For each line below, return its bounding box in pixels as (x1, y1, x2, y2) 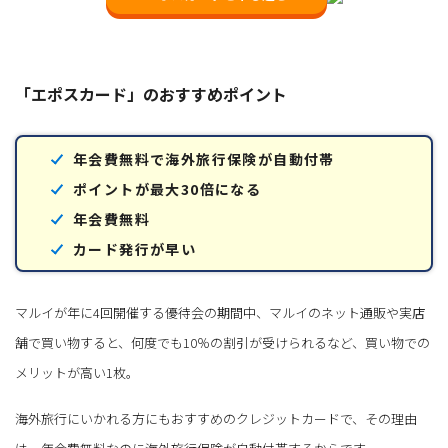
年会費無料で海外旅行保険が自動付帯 (73, 148, 335, 169)
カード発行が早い (73, 238, 197, 259)
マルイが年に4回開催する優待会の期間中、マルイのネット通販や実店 (15, 303, 425, 323)
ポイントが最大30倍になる (73, 178, 262, 199)
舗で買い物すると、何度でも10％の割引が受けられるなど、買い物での (15, 333, 430, 353)
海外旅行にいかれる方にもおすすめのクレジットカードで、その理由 (15, 409, 417, 429)
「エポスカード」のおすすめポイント (15, 82, 287, 107)
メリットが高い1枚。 (15, 363, 139, 383)
